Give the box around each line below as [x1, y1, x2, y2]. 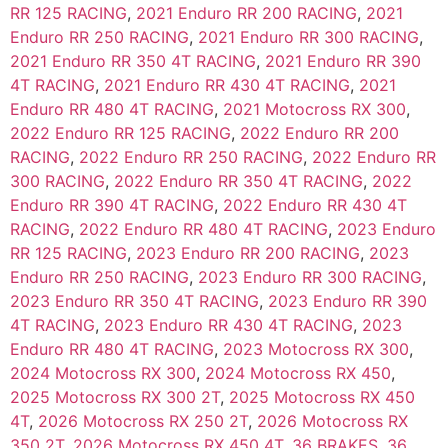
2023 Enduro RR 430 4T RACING [104, 315, 353, 336]
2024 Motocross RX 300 [10, 363, 196, 384]
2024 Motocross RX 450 [205, 363, 391, 384]
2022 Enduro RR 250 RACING [79, 147, 303, 168]
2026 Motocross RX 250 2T [38, 411, 248, 432]
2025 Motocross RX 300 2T [10, 387, 220, 408]
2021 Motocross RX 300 [223, 99, 406, 120]
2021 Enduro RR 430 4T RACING [104, 75, 350, 96]
